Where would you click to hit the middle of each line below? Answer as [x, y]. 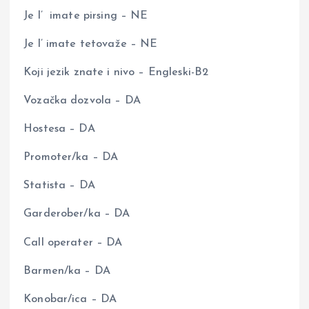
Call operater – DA [73, 242]
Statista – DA [59, 186]
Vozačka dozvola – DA [82, 101]
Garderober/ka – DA [77, 214]
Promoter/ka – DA [71, 158]
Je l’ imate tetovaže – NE [91, 44]
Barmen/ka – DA [67, 271]
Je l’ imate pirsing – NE [86, 16]
